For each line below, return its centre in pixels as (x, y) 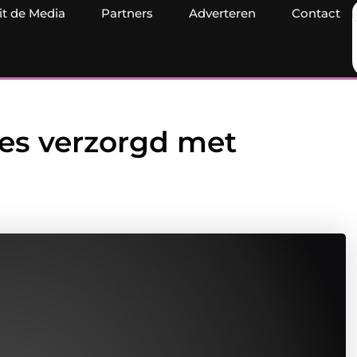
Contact (316, 13)
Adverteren (222, 13)
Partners (127, 13)
